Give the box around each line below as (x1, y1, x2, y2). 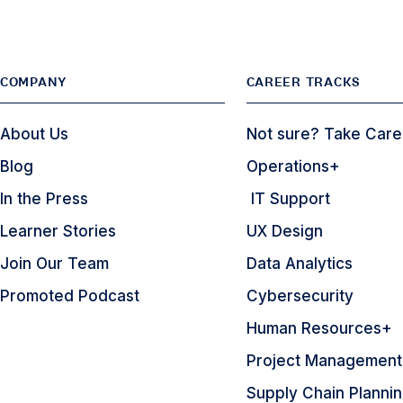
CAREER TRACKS (246, 73, 361, 91)
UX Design (246, 222, 323, 240)
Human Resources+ (246, 319, 392, 337)
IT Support (246, 190, 330, 208)
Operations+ (246, 157, 340, 175)
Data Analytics (246, 255, 353, 273)
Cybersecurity (246, 287, 354, 305)
